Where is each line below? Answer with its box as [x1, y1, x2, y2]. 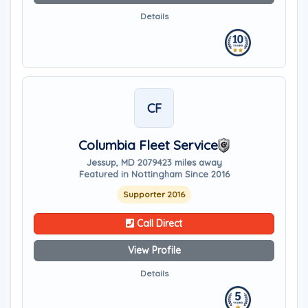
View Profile [127, 244, 181, 256]
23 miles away [162, 157, 222, 168]
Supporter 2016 [123, 189, 185, 199]
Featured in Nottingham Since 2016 [78, 168, 230, 179]
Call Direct [134, 217, 182, 230]
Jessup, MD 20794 [86, 157, 162, 168]
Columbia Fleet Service [78, 137, 218, 153]
